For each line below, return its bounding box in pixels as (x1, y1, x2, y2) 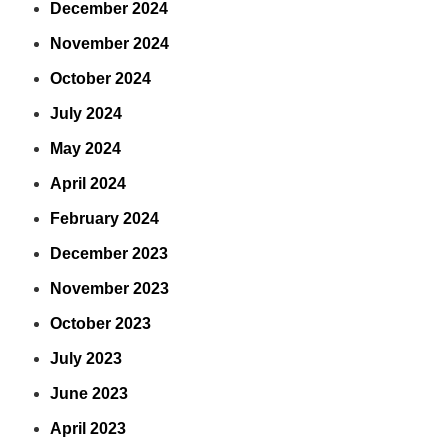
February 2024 (50, 210, 159, 227)
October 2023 (50, 315, 151, 332)
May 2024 (50, 140, 121, 157)
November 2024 (50, 35, 169, 52)
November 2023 (50, 280, 169, 297)
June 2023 (50, 385, 128, 402)
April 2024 (50, 175, 126, 192)
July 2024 (50, 105, 122, 122)
